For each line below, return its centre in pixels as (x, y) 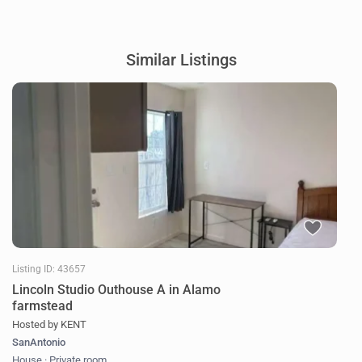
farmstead (43, 306)
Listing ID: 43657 (49, 269)
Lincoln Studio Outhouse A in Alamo (117, 290)
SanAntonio (39, 343)
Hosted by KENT (50, 325)
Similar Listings (181, 60)
